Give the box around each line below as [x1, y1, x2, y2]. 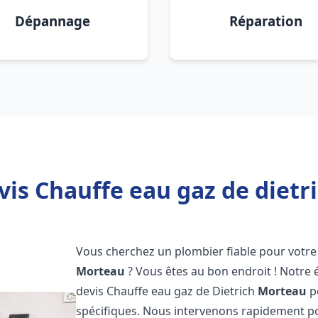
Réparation [229, 12, 302, 30]
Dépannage [15, 12, 90, 30]
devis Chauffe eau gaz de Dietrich [76, 283, 258, 299]
